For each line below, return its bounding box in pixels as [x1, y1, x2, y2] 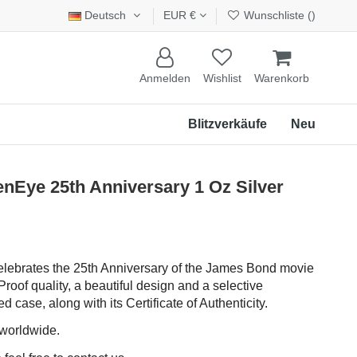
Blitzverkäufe [188, 116, 267, 131]
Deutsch [81, 9, 130, 22]
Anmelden [139, 72, 190, 85]
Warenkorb [254, 72, 309, 85]
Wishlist [203, 72, 241, 85]
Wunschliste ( [241, 9, 312, 22]
